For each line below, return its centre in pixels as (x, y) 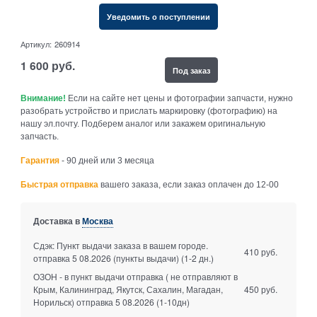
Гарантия (40, 160)
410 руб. (261, 252)
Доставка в (57, 221)
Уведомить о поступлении (158, 17)
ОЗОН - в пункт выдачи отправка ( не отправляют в (135, 277)
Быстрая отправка (60, 184)
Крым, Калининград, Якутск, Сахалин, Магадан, (128, 289)
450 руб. (261, 289)
